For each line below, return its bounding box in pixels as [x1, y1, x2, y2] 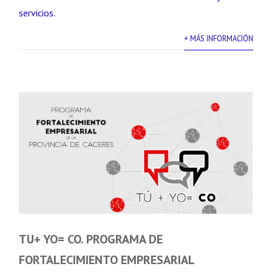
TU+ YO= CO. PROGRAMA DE [19, 231, 163, 247]
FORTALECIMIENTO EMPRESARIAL [19, 252, 195, 268]
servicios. [19, 7, 56, 19]
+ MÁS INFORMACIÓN [183, 33, 253, 44]
